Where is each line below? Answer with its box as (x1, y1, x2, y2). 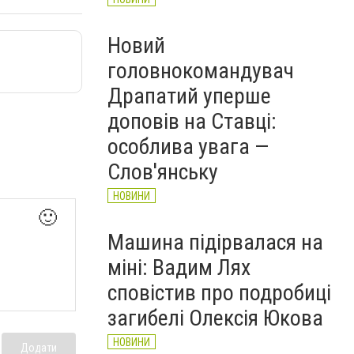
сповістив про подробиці (107, 280, 331, 306)
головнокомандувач (107, 58, 294, 84)
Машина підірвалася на (107, 229, 323, 255)
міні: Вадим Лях (107, 254, 250, 281)
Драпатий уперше (107, 83, 271, 109)
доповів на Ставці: (107, 108, 277, 134)
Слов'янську (107, 159, 218, 185)
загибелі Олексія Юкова (107, 305, 323, 331)
